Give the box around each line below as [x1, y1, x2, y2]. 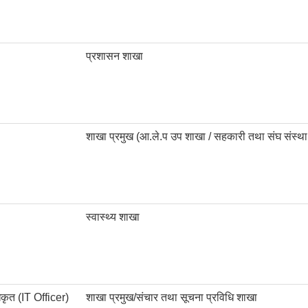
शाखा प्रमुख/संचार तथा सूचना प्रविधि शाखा [86, 291, 257, 304]
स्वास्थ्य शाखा [86, 211, 140, 223]
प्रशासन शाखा [86, 50, 143, 63]
